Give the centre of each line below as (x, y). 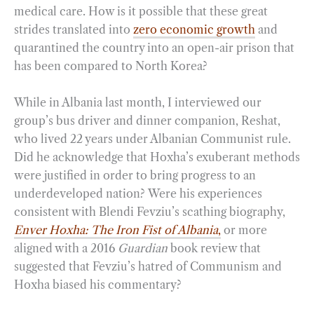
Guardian (144, 248)
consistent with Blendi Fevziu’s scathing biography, (150, 211)
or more (244, 230)
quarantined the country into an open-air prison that (154, 48)
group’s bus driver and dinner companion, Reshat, (147, 120)
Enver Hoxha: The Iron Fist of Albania (116, 230)
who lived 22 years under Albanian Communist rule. (152, 138)
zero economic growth (194, 30)
